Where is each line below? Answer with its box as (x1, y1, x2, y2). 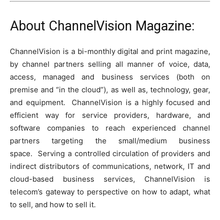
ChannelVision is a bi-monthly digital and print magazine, (10, 46, 210, 56)
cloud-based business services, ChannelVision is (10, 174, 210, 184)
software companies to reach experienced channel (10, 123, 210, 133)
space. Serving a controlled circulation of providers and (10, 148, 210, 158)
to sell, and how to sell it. (10, 199, 96, 209)
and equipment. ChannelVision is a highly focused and (10, 97, 210, 107)
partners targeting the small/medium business (10, 136, 210, 145)
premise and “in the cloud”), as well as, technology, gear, (10, 84, 210, 94)
